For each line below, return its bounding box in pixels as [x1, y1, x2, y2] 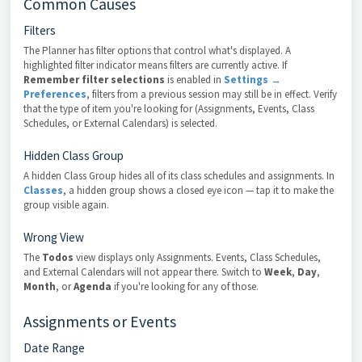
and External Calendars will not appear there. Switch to [23, 265, 264, 279]
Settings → [224, 73, 281, 86]
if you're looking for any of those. [112, 280, 259, 293]
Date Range [23, 340, 85, 356]
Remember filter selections [23, 73, 165, 86]
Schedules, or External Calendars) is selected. [23, 116, 217, 130]
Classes [23, 183, 63, 197]
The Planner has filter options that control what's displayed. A [23, 44, 291, 57]
